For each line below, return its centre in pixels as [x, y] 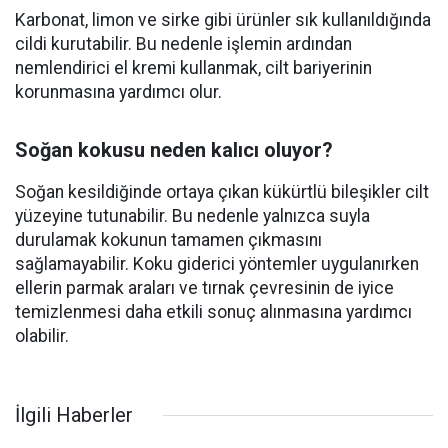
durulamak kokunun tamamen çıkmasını [168, 240]
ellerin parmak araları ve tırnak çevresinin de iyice [204, 288]
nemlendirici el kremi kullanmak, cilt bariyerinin [193, 68]
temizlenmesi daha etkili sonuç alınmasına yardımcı [213, 312]
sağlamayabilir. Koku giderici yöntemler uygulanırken [217, 264]
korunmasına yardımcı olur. [118, 92]
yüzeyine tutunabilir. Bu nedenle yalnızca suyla [192, 216]
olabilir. [42, 336]
